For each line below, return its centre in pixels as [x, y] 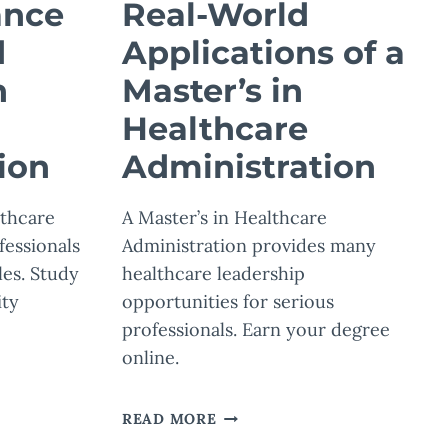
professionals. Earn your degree [256, 330]
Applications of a [263, 53]
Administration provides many [249, 246]
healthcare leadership [213, 274]
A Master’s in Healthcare [224, 218]
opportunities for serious [228, 302]
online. [150, 358]
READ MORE [169, 419]
